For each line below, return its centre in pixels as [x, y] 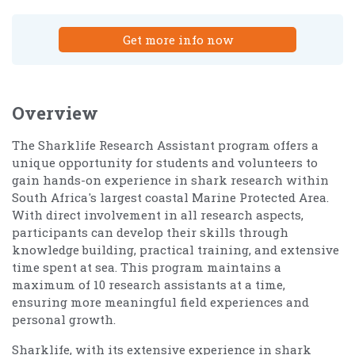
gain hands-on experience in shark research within [170, 179]
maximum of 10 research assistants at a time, [149, 284]
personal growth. [64, 319]
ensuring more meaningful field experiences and [160, 302]
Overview [55, 113]
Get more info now [177, 39]
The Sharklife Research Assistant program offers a [165, 145]
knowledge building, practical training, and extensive [176, 249]
